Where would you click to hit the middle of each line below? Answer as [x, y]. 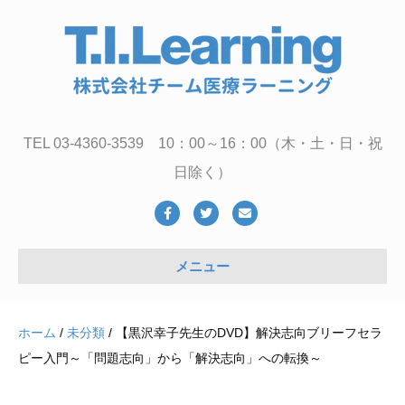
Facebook [195, 212]
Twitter [224, 212]
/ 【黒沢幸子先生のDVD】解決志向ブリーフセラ [244, 333]
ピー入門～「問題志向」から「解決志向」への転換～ [170, 358]
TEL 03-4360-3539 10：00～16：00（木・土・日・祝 [202, 143]
